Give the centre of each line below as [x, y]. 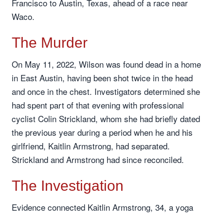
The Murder [50, 43]
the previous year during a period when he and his [102, 132]
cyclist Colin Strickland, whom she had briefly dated [106, 118]
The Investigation [68, 186]
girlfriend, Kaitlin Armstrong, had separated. [91, 146]
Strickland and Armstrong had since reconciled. [98, 159]
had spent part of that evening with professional [98, 105]
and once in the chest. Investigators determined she [106, 91]
